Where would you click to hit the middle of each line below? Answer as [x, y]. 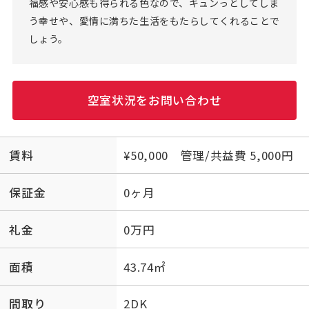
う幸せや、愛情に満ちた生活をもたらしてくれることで [154, 20]
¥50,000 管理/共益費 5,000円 [209, 155]
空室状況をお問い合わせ [154, 100]
